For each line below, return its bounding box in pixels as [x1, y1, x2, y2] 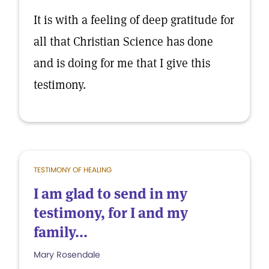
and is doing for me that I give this [34, 55, 210, 71]
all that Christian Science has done [34, 34, 213, 49]
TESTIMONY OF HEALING [34, 165, 112, 175]
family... [34, 223, 88, 241]
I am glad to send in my [34, 184, 187, 203]
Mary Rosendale [34, 249, 100, 261]
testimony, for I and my [34, 204, 188, 222]
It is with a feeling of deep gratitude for [34, 12, 234, 28]
